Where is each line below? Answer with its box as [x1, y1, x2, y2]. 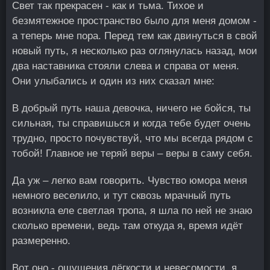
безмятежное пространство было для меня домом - [12, 15, 257, 27]
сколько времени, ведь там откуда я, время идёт [12, 220, 243, 231]
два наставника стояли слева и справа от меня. [12, 60, 239, 72]
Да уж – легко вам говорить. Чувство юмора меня [12, 175, 247, 186]
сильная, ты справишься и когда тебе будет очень [12, 118, 251, 129]
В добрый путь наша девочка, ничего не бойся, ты [12, 102, 251, 114]
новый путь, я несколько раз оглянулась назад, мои [12, 45, 257, 57]
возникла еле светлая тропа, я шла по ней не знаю [12, 205, 253, 216]
